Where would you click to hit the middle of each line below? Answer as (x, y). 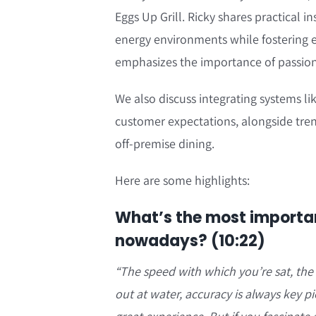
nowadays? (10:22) (190, 241)
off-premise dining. (165, 144)
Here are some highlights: (183, 181)
